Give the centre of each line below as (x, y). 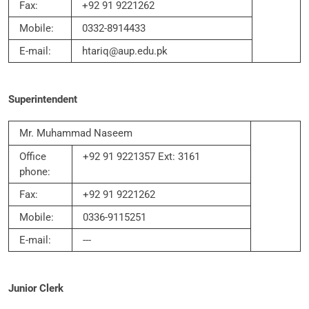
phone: (35, 172)
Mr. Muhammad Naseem (76, 133)
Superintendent (43, 99)
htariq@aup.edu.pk (125, 51)
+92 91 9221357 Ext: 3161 (141, 157)
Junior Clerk (36, 288)
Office (33, 157)
